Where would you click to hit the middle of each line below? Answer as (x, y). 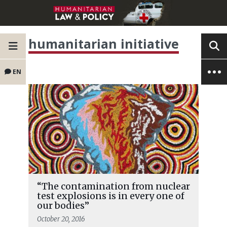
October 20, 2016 (61, 219)
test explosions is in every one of (110, 196)
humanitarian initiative (104, 44)
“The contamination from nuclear (113, 186)
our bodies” (63, 206)
